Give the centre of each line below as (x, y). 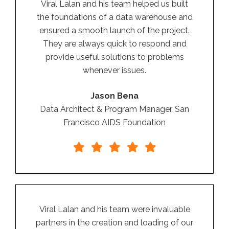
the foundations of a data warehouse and (114, 17)
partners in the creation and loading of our (114, 223)
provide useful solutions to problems (114, 57)
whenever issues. (114, 71)
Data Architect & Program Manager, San (114, 109)
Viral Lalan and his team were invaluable (114, 210)
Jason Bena (114, 96)
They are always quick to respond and (114, 44)
